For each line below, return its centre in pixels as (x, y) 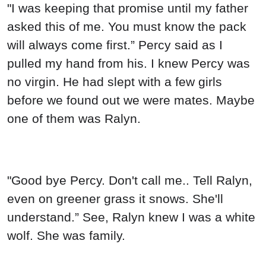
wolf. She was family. (66, 236)
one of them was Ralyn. (74, 119)
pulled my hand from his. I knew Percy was (129, 64)
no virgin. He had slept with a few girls (115, 82)
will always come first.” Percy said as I (115, 45)
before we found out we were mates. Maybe (131, 100)
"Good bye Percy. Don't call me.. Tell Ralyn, (130, 180)
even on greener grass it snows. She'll (115, 199)
